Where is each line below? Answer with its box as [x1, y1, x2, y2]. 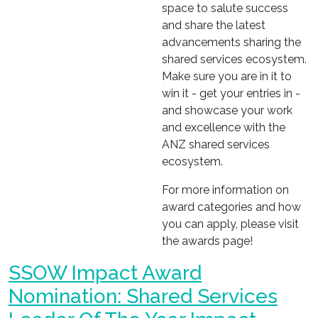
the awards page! [162, 234, 253, 248]
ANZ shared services [162, 138, 270, 151]
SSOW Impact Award [9, 261, 202, 285]
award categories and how [162, 200, 301, 214]
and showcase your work [162, 104, 292, 117]
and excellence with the [162, 121, 285, 134]
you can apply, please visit [162, 217, 299, 231]
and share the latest [162, 18, 265, 32]
